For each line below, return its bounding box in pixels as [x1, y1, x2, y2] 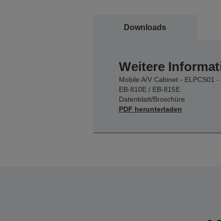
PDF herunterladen [118, 105, 182, 113]
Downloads [123, 23, 166, 32]
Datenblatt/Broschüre [118, 95, 185, 103]
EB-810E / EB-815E [118, 85, 180, 93]
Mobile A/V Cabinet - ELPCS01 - [118, 75, 219, 83]
